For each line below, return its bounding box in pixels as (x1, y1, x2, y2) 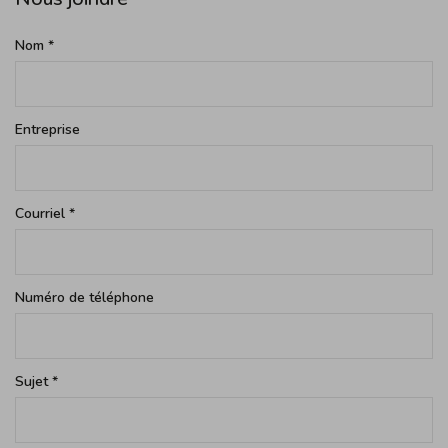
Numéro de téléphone (15, 288, 154, 307)
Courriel (15, 204, 69, 223)
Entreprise (15, 120, 80, 139)
